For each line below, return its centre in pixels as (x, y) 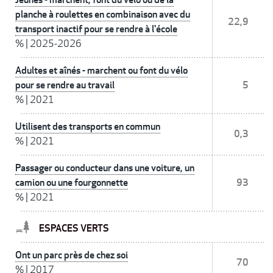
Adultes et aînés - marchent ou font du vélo (101, 71)
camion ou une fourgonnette (72, 183)
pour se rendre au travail (65, 85)
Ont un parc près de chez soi (72, 255)
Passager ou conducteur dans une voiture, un (105, 168)
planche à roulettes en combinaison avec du (103, 15)
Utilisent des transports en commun (88, 127)
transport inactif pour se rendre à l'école (96, 29)
